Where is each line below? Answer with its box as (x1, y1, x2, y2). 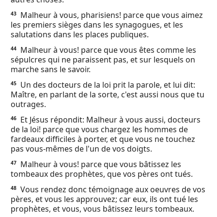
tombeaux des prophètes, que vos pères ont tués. (11, 169, 193, 179)
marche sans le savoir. (11, 64, 91, 75)
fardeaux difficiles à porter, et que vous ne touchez (11, 134, 195, 144)
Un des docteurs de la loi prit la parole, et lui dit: (18, 79, 195, 90)
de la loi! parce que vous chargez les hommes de (11, 124, 188, 135)
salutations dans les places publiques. (11, 29, 149, 40)
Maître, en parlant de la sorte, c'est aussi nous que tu (11, 89, 204, 100)
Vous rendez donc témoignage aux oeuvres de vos (18, 184, 205, 195)
